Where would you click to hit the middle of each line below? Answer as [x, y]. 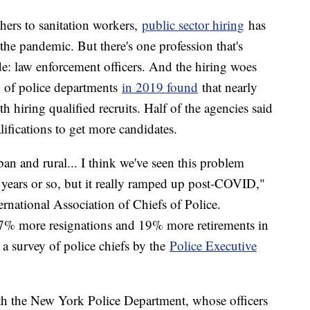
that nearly [228, 87]
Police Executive [213, 246]
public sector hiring [193, 25]
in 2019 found [160, 87]
